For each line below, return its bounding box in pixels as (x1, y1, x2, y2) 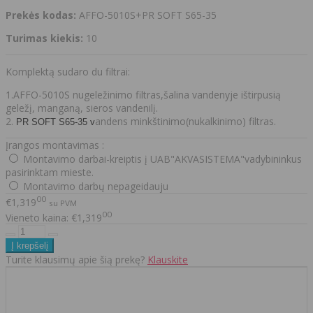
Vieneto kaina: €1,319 (6, 210, 102, 224)
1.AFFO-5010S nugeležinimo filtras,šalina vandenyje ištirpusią (6, 88, 281, 102)
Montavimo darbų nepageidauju (23, 180, 168, 194)
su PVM (49, 197, 77, 208)
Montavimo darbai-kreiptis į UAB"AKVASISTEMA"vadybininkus (23, 152, 302, 166)
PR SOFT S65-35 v (13, 117, 95, 128)
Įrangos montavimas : (6, 138, 104, 152)
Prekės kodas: (6, 8, 76, 22)
